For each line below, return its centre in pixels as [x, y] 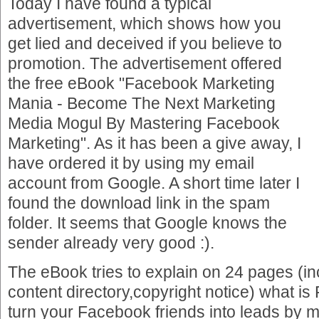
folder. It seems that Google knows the [147, 223]
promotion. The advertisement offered [145, 63]
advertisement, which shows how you [145, 23]
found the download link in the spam [139, 203]
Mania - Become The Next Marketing [142, 103]
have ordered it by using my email [131, 163]
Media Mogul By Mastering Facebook [144, 123]
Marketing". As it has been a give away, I [155, 143]
